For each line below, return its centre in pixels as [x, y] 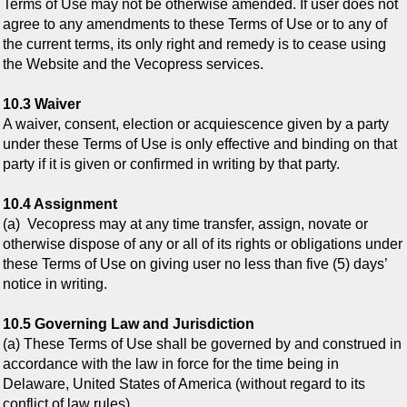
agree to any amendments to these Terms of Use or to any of [195, 25]
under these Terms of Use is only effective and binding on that [200, 144]
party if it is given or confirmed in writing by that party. [171, 164]
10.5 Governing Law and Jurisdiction [129, 324]
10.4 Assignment [60, 204]
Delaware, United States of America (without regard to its [184, 384]
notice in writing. [55, 284]
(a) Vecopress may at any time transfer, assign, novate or [185, 224]
